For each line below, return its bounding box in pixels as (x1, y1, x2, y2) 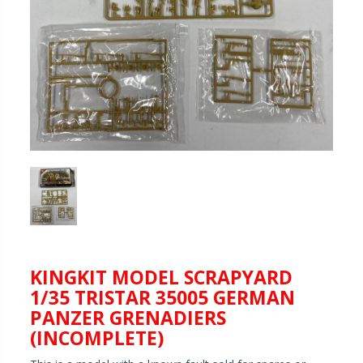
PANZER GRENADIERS (30, 304, 226, 331)
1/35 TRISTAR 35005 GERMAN (30, 284, 295, 310)
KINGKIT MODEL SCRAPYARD (30, 263, 293, 290)
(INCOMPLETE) (30, 324, 164, 351)
